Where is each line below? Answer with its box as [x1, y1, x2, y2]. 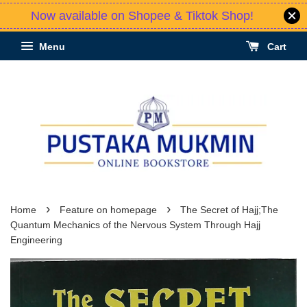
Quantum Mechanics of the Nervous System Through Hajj [10, 220, 260, 231]
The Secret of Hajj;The [180, 205, 278, 216]
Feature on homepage [60, 205, 157, 216]
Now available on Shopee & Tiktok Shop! [30, 9, 254, 23]
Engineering [10, 235, 62, 246]
